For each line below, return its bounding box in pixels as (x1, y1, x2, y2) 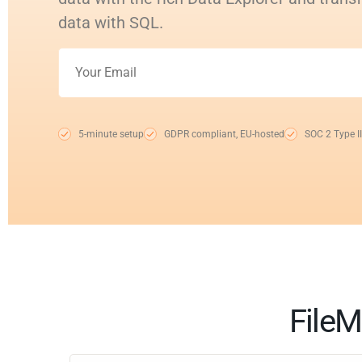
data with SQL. (58, 13, 163, 32)
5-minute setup (78, 128, 144, 140)
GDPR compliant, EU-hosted (164, 128, 284, 140)
